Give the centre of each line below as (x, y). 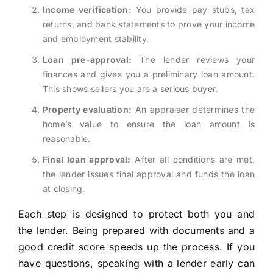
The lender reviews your (193, 60)
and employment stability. (95, 39)
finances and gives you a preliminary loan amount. (149, 74)
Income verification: (87, 10)
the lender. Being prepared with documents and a (136, 231)
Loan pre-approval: (87, 60)
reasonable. (66, 139)
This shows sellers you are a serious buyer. (130, 89)
